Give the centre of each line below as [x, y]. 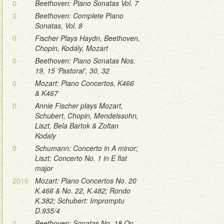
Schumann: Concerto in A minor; [86, 148]
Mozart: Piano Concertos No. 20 [86, 180]
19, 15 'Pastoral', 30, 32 [72, 70]
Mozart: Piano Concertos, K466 [84, 83]
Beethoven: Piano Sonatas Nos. [85, 60]
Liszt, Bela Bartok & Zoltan [77, 125]
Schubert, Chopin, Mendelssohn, [87, 115]
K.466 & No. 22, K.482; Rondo [83, 190]
